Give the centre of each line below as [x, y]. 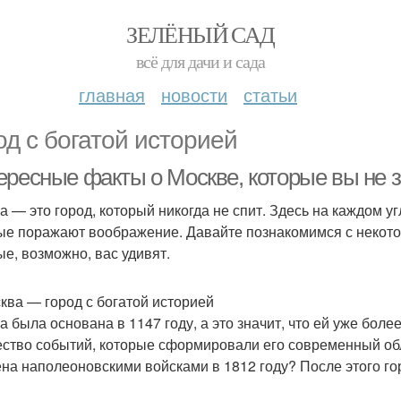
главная [112, 94]
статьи [270, 94]
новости [194, 94]
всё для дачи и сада [200, 61]
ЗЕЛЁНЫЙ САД [200, 34]
